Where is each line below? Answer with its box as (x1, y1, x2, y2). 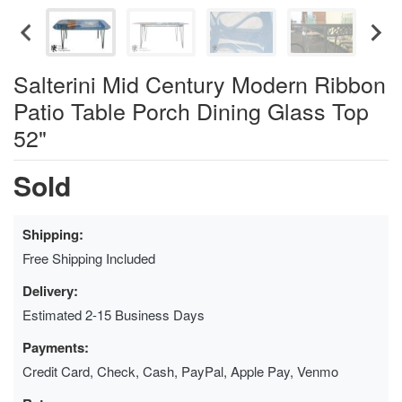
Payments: (22, 336, 89, 357)
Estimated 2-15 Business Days (22, 304, 205, 324)
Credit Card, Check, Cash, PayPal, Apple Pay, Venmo (22, 361, 338, 380)
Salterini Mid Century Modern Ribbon (13, 66, 386, 100)
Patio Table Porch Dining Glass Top (13, 93, 369, 127)
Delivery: (22, 280, 78, 301)
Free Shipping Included (22, 248, 155, 267)
